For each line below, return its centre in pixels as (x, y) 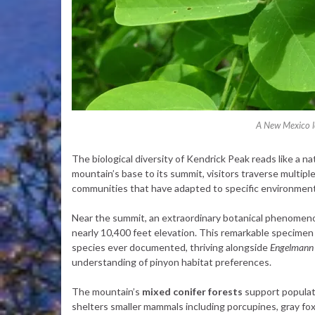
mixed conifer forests (192, 291)
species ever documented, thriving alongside (171, 247)
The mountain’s (107, 291)
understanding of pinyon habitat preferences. (172, 262)
